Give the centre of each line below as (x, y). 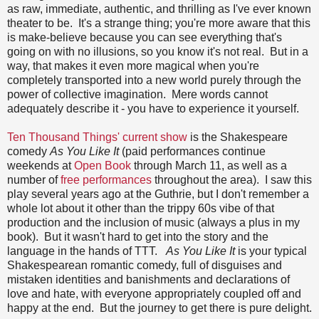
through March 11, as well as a (209, 166)
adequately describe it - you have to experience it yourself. (153, 109)
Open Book (103, 166)
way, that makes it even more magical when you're (133, 66)
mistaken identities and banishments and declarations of (148, 280)
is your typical (271, 251)
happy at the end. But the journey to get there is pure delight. (159, 308)
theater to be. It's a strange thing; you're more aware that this (159, 23)
